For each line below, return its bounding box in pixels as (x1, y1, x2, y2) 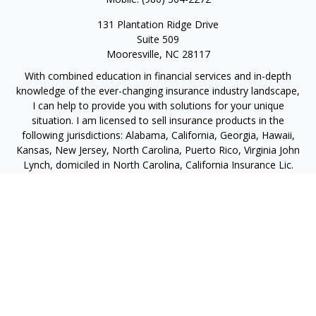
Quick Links (123, 291, 193, 308)
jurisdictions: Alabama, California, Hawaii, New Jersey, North (21, 188, 295, 201)
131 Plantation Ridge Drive (97, 18, 219, 31)
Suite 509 (137, 32, 179, 46)
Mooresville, (106, 47, 162, 61)
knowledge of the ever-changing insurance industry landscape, (16, 84, 300, 97)
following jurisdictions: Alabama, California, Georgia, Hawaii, (21, 128, 295, 142)
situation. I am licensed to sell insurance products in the (32, 114, 284, 127)
